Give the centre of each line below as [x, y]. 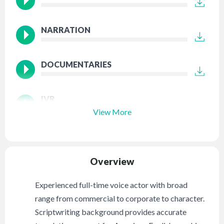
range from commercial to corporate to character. [120, 198]
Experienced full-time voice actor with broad [111, 185]
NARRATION [66, 30]
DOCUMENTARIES [76, 64]
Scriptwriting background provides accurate [111, 212]
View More [112, 111]
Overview [112, 161]
